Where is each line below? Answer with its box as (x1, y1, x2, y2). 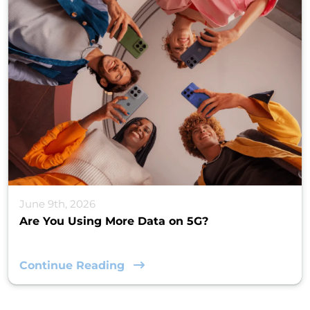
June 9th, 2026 (19, 197, 95, 210)
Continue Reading (19, 258, 128, 272)
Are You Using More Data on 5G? (19, 214, 208, 228)
